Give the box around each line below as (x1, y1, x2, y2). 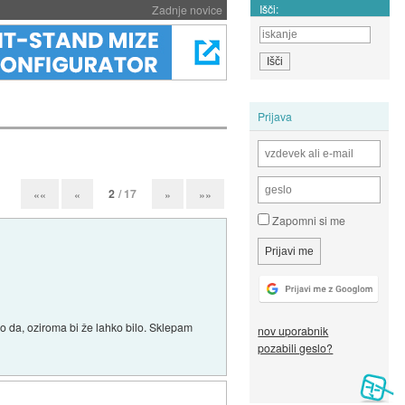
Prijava (258, 108, 293, 124)
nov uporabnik (258, 323, 329, 339)
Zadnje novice (151, 2, 222, 17)
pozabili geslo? (258, 340, 334, 356)
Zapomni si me (269, 212, 346, 229)
